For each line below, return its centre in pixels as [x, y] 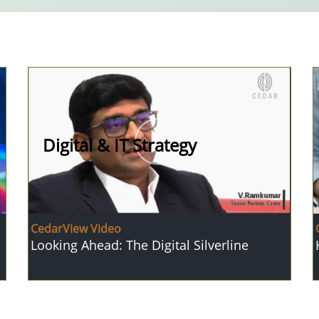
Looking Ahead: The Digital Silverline [139, 245]
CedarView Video [75, 228]
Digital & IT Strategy [119, 145]
